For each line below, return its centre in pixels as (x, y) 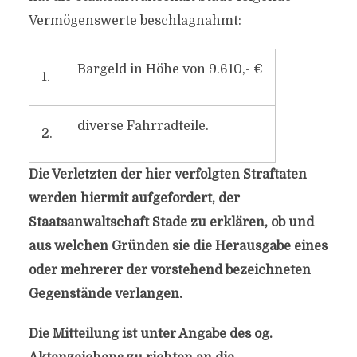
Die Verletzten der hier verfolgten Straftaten (167, 175)
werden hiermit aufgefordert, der (134, 198)
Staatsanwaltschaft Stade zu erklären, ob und (171, 222)
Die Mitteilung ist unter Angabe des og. (150, 334)
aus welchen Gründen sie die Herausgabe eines (178, 246)
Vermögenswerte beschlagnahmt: (135, 21)
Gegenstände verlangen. (105, 294)
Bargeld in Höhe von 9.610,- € (170, 69)
